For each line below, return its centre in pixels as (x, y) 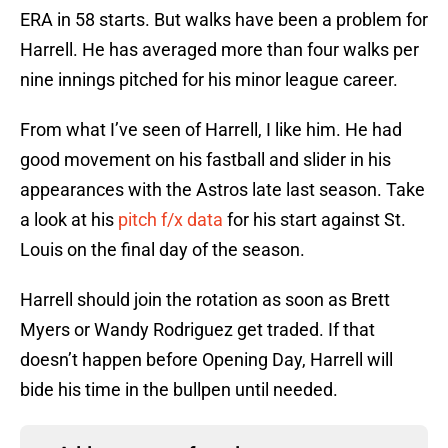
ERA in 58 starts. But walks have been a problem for (224, 20)
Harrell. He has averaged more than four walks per (219, 50)
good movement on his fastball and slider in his (205, 160)
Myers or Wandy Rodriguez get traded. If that (197, 330)
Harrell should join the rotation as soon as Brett (205, 300)
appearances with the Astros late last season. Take (222, 190)
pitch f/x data (170, 220)
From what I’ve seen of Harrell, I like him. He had (211, 130)
